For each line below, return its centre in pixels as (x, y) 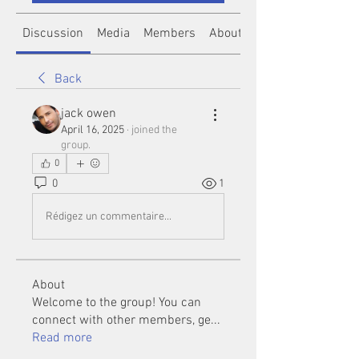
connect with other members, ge (121, 321)
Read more (62, 338)
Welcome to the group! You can (117, 303)
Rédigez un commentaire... (109, 216)
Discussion (53, 34)
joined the (154, 130)
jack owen (89, 114)
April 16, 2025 (93, 130)
